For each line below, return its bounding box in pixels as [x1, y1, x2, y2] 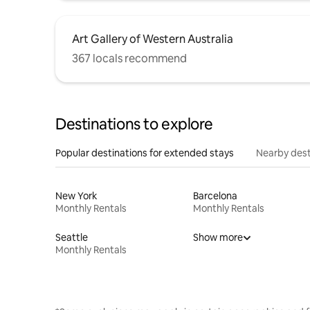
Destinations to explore [55, 114, 213, 135]
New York [55, 190, 98, 203]
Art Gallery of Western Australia [72, 32, 233, 47]
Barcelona [192, 190, 237, 203]
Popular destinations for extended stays [55, 147, 234, 160]
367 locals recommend [72, 51, 187, 66]
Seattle [55, 231, 88, 244]
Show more [192, 231, 243, 244]
